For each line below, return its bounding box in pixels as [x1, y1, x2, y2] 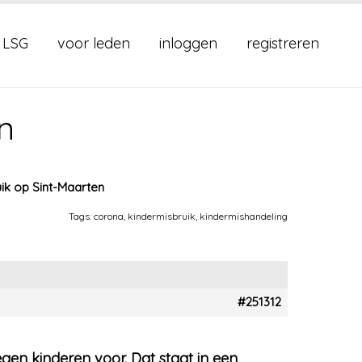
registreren [246, 34, 319, 53]
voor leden [57, 34, 130, 53]
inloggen [159, 34, 217, 53]
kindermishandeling [200, 210, 288, 222]
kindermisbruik [128, 210, 196, 222]
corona [94, 210, 124, 222]
